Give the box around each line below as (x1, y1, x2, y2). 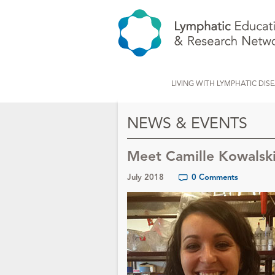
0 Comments (192, 172, 238, 182)
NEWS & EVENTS (127, 114, 247, 133)
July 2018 (127, 172, 164, 182)
